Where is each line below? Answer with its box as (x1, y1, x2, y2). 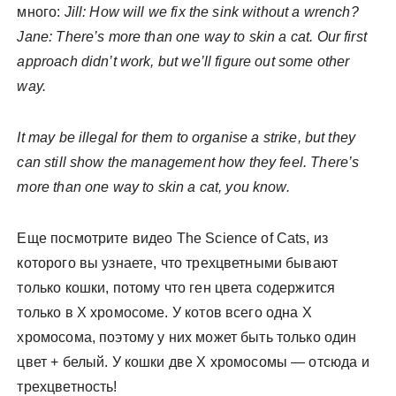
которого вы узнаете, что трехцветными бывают (17, 255, 339, 270)
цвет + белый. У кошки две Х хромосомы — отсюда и (17, 354, 369, 369)
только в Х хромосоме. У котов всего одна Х (17, 305, 312, 320)
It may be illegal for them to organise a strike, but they (17, 130, 356, 145)
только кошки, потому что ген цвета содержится (17, 280, 336, 295)
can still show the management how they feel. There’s (17, 155, 360, 170)
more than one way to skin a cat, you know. (17, 179, 290, 194)
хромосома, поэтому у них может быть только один (17, 330, 357, 345)
